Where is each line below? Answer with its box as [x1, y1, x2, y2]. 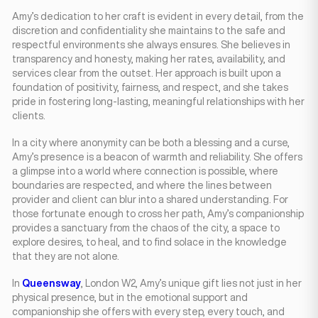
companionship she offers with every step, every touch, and [12, 307, 285, 317]
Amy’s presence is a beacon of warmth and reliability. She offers [12, 152, 302, 162]
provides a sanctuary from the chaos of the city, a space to [12, 223, 280, 233]
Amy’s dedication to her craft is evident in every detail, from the [12, 11, 304, 21]
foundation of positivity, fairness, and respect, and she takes [12, 82, 288, 92]
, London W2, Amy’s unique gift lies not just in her [81, 278, 302, 288]
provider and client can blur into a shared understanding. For [12, 194, 288, 204]
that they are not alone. [12, 251, 119, 261]
